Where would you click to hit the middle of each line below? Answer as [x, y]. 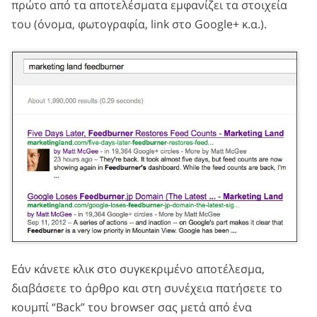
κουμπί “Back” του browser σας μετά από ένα [132, 307]
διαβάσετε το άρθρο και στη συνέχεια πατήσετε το [147, 288]
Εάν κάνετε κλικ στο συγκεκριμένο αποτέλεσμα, [138, 269]
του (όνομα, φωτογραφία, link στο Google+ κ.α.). [139, 24]
